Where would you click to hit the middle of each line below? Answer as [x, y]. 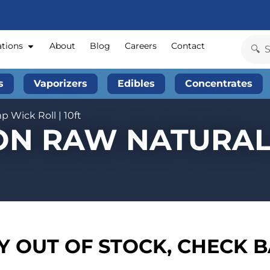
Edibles [136, 84]
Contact [188, 46]
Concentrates [219, 84]
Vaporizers [61, 84]
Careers [141, 46]
